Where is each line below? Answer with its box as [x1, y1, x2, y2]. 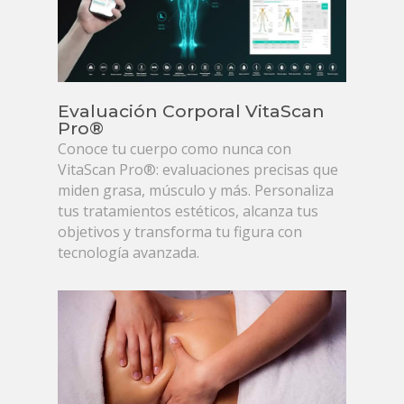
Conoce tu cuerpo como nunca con [58, 138, 292, 159]
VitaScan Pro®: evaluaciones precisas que [58, 159, 339, 179]
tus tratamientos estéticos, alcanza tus [58, 200, 319, 221]
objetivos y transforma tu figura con [58, 221, 303, 242]
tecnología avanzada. [58, 242, 200, 262]
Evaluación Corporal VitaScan [58, 99, 326, 122]
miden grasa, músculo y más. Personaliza [58, 179, 335, 200]
